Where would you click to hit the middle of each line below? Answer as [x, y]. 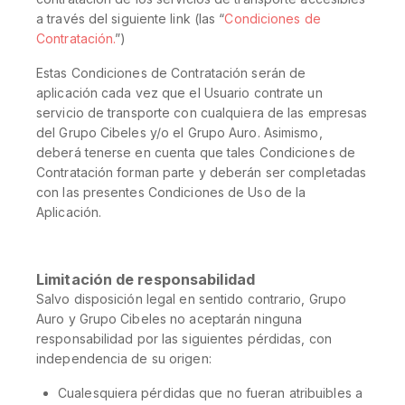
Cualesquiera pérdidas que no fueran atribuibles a [210, 393]
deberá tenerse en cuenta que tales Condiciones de [196, 152]
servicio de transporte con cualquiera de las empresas [202, 113]
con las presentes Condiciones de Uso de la [171, 192]
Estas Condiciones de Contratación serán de [171, 73]
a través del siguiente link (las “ [131, 19]
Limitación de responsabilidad [146, 279]
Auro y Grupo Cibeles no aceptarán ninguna [170, 319]
